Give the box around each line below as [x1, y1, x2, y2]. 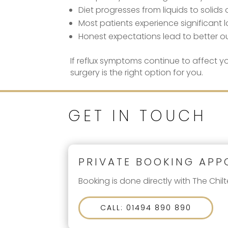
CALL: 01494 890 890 [100, 203, 192, 213]
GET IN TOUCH [68, 105, 207, 127]
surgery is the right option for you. [70, 66, 204, 78]
